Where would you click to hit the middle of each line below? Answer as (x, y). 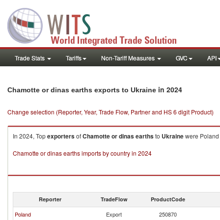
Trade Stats (30, 58)
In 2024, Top (30, 136)
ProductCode (168, 199)
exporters (61, 136)
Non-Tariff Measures (129, 58)
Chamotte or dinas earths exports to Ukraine (82, 90)
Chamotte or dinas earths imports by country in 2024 (82, 153)
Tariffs (74, 58)
